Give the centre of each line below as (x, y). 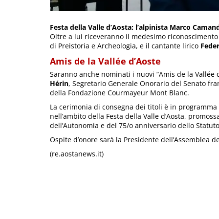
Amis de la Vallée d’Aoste (105, 61)
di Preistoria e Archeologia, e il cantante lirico (125, 46)
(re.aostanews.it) (77, 154)
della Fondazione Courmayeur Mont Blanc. (120, 93)
